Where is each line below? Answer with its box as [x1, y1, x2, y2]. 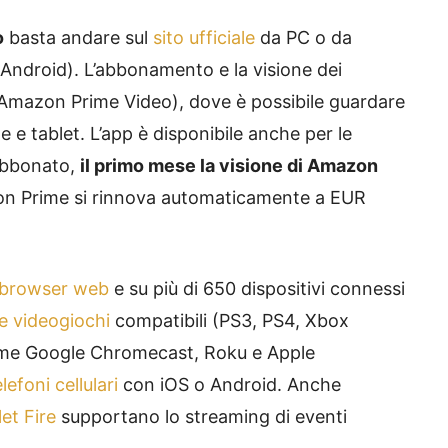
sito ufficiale [153, 27, 255, 49]
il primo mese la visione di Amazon [80, 155, 378, 177]
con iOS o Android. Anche [118, 374, 341, 396]
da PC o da [255, 27, 352, 49]
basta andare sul [4, 27, 153, 49]
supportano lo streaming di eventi [56, 406, 347, 428]
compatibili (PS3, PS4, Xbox [110, 310, 349, 332]
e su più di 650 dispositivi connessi [109, 278, 405, 300]
